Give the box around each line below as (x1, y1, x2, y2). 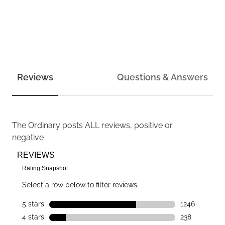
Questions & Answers (117, 71, 208, 82)
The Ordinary (12, 120, 60, 130)
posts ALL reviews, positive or (60, 120, 173, 130)
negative (12, 132, 44, 142)
